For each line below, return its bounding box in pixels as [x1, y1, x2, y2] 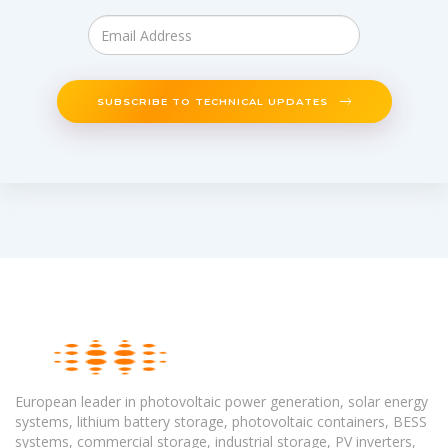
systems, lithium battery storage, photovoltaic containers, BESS [15, 411, 427, 431]
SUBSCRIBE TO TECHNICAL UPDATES [96, 94, 332, 107]
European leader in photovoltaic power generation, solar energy [15, 391, 428, 411]
